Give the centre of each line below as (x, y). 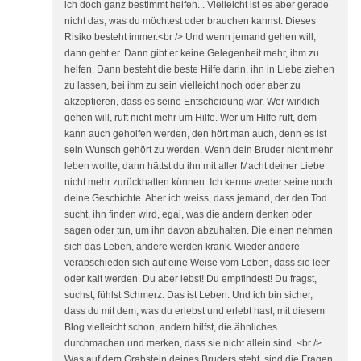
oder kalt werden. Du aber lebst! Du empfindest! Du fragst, (191, 279)
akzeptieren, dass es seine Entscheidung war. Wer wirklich (192, 102)
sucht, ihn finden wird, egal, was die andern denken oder (188, 214)
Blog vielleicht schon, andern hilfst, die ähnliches (171, 327)
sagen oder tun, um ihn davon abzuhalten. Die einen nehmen (199, 230)
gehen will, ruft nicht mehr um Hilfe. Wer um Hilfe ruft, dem (191, 118)
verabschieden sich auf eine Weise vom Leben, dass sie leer (197, 263)
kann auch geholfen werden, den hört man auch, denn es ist (195, 134)
